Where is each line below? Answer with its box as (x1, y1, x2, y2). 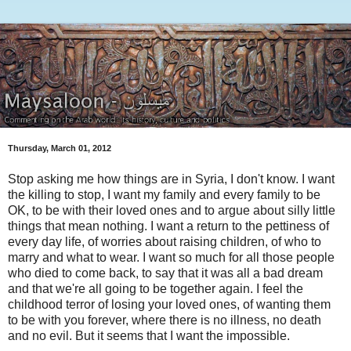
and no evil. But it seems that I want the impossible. (8, 328, 290, 342)
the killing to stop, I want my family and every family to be (8, 187, 320, 201)
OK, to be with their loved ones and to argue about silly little (8, 203, 335, 217)
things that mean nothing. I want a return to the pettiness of (8, 219, 329, 233)
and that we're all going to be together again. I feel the (8, 281, 303, 295)
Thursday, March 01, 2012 (8, 143, 111, 154)
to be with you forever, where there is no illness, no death (8, 313, 321, 327)
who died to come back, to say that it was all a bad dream (8, 266, 323, 280)
